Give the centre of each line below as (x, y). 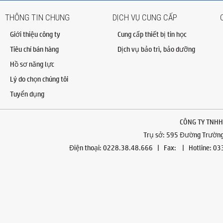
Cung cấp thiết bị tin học (152, 34)
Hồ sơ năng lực (32, 64)
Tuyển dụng (27, 94)
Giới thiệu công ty (35, 34)
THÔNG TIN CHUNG (37, 17)
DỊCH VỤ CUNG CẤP (145, 17)
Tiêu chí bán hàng (34, 49)
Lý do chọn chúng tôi (39, 79)
